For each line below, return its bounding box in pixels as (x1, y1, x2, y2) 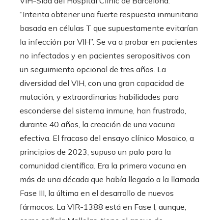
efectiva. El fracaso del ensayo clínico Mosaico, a (20, 133, 194, 143)
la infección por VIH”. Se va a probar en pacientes (20, 36, 197, 47)
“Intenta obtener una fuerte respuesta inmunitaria (20, 9, 198, 19)
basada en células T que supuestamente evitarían (20, 23, 198, 33)
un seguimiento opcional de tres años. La (20, 64, 166, 74)
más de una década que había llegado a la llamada (20, 174, 199, 184)
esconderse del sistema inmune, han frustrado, (20, 105, 186, 115)
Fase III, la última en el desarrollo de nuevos (20, 188, 174, 198)
